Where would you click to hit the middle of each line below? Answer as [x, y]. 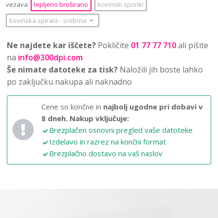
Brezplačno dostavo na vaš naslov [106, 153]
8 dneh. [54, 118]
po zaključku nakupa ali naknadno [69, 82]
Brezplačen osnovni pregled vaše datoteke [121, 130]
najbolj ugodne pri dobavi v [153, 106]
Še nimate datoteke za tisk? [62, 69]
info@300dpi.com [50, 57]
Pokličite [113, 45]
